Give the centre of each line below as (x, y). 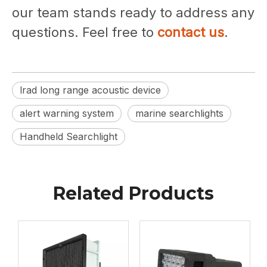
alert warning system (67, 113)
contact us (191, 32)
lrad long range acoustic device (90, 90)
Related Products (133, 193)
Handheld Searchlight (69, 136)
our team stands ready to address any (133, 12)
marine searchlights (179, 113)
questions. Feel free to (85, 32)
